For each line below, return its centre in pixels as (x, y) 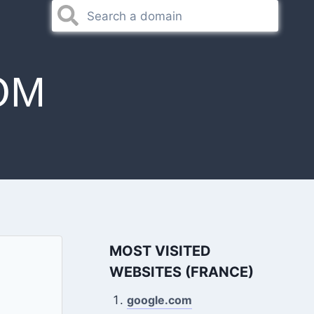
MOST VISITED (160, 251)
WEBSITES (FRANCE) (181, 272)
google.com (160, 300)
